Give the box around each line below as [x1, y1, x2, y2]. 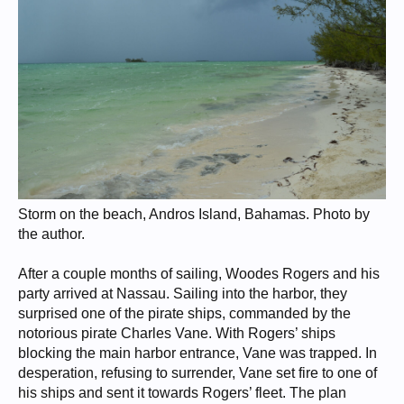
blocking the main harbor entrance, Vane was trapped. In [18, 345, 377, 362]
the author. [18, 226, 85, 243]
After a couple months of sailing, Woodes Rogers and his [18, 266, 380, 282]
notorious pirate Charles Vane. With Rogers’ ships [18, 326, 335, 342]
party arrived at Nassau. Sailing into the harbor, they [18, 286, 347, 302]
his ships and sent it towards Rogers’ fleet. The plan [18, 385, 346, 401]
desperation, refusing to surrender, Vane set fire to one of [18, 365, 377, 381]
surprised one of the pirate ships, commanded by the [18, 306, 351, 322]
